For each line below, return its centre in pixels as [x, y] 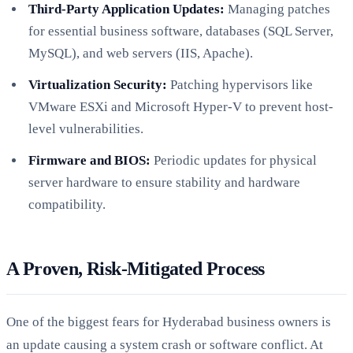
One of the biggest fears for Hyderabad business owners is [169, 321]
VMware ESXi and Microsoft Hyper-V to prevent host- [181, 106]
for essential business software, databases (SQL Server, [181, 31]
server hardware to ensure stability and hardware [164, 182]
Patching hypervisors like [240, 84]
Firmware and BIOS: [89, 160]
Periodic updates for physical [234, 160]
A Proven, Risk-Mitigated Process [136, 268]
